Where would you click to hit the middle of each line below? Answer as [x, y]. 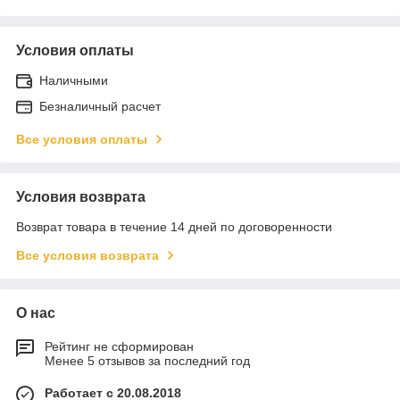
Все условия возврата [87, 255]
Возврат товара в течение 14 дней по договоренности [174, 226]
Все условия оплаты [82, 139]
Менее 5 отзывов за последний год [147, 360]
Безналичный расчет [100, 106]
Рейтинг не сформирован [119, 346]
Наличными [74, 80]
